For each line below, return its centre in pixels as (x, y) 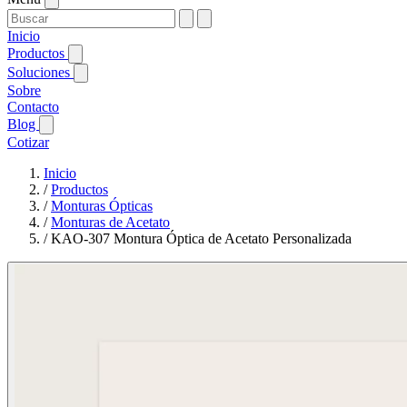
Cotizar (28, 142)
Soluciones (40, 72)
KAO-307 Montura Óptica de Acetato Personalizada (201, 238)
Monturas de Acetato (110, 222)
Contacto (33, 107)
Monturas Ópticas (102, 206)
